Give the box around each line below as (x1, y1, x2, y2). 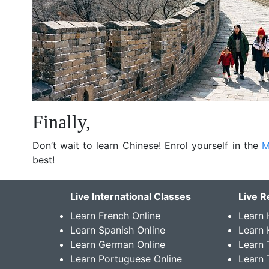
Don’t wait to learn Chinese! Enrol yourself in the (32, 139, 262, 151)
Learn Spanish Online (70, 223, 165, 236)
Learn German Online (70, 238, 165, 250)
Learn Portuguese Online (70, 252, 182, 265)
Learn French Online (70, 209, 160, 222)
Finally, (32, 110, 91, 133)
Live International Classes (70, 190, 191, 202)
